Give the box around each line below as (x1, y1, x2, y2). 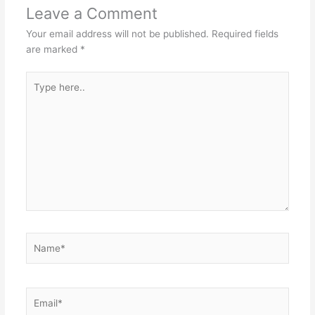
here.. (25, 88, 51, 100)
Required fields (211, 28, 278, 40)
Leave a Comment (25, 4, 157, 23)
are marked (25, 44, 80, 56)
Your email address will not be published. (25, 28, 209, 40)
